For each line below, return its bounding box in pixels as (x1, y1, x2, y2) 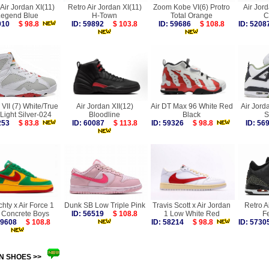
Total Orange (171, 11, 213, 20)
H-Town (92, 11, 117, 20)
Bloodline (89, 110, 120, 119)
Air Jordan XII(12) (76, 102, 133, 110)
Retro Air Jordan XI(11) (67, 3, 142, 11)
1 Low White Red (163, 210, 220, 218)
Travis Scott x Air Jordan (153, 201, 231, 210)
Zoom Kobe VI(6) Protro (153, 3, 230, 11)
